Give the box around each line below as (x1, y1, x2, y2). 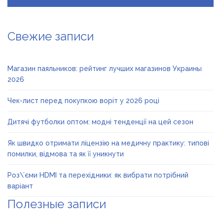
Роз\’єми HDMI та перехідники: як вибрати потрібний (7, 171, 188, 179)
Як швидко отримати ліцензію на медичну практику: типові (7, 139, 209, 147)
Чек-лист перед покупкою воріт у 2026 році (7, 96, 159, 105)
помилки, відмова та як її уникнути (7, 149, 124, 158)
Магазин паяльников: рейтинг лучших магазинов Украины (7, 64, 202, 73)
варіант (7, 182, 33, 190)
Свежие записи (7, 29, 94, 43)
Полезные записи (7, 196, 106, 211)
